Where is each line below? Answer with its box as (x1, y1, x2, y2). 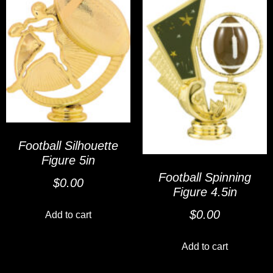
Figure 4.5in (172, 185, 237, 199)
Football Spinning (158, 170, 251, 184)
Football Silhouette (18, 139, 118, 153)
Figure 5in (41, 154, 95, 168)
